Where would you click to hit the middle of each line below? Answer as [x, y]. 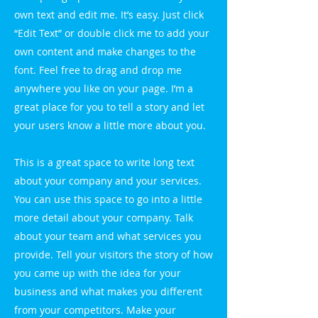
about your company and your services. [108, 181]
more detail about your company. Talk [104, 218]
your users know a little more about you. [110, 125]
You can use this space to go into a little [108, 199]
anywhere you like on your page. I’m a [104, 88]
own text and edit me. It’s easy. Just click [109, 15]
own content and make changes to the [105, 51]
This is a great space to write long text [104, 162]
